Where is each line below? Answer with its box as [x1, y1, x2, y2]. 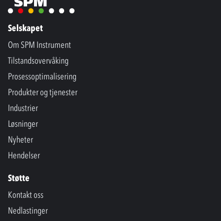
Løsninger [8, 118, 38, 130]
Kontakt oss [8, 189, 43, 201]
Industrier [8, 103, 38, 114]
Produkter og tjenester [8, 87, 77, 98]
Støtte [8, 173, 30, 184]
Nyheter [8, 134, 33, 146]
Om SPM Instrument [8, 39, 71, 51]
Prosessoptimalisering [8, 71, 76, 82]
